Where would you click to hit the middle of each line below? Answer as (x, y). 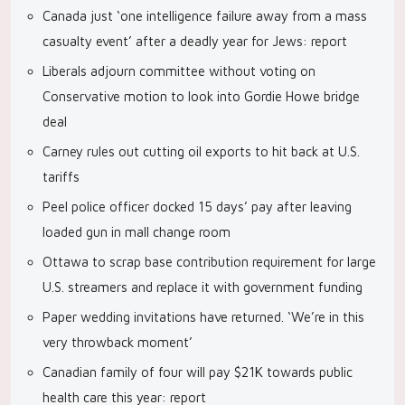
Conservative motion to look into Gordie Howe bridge (201, 96)
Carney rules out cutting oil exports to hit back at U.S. (201, 151)
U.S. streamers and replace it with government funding (202, 287)
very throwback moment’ (118, 342)
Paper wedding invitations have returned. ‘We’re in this (203, 317)
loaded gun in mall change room (137, 232)
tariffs (61, 177)
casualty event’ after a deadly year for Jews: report (195, 41)
